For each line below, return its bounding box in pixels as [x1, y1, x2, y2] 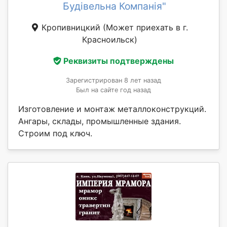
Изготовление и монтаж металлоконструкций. [18, 103, 206, 114]
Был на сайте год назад [76, 86, 151, 94]
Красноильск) [82, 34, 137, 45]
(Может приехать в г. [103, 22, 188, 33]
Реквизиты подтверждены [63, 55, 174, 66]
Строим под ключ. [18, 128, 92, 138]
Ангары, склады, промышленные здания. [18, 116, 181, 126]
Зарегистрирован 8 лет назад [66, 76, 161, 84]
